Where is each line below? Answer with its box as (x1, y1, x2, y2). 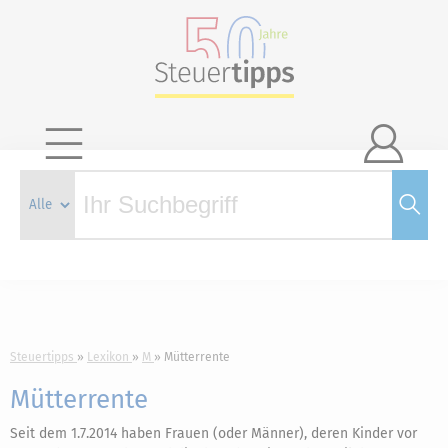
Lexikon (87, 350, 129, 364)
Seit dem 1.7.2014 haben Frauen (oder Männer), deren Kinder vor (10, 425, 417, 442)
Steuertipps (10, 350, 74, 364)
